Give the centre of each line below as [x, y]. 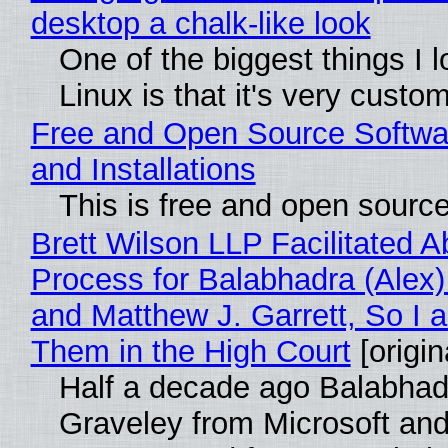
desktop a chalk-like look [200, 23]
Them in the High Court [190, 351]
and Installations [143, 169]
